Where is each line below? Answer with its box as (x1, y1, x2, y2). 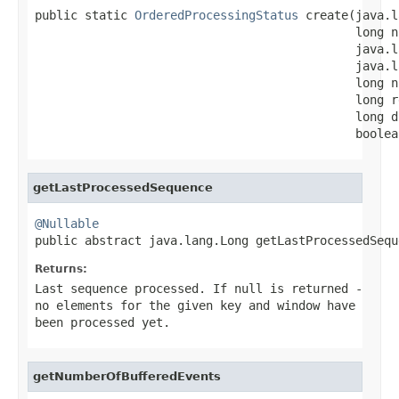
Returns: (35, 262, 87, 275)
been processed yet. (35, 314, 170, 330)
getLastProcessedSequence (33, 180, 213, 194)
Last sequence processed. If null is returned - (35, 281, 362, 296)
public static (35, 7, 134, 22)
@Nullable (35, 216, 99, 231)
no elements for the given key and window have (35, 297, 355, 313)
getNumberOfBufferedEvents (33, 369, 221, 383)
